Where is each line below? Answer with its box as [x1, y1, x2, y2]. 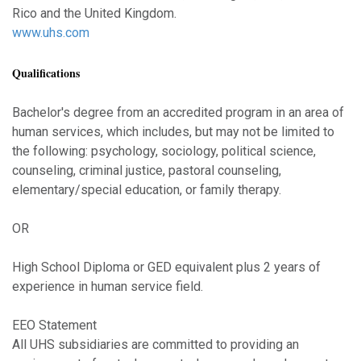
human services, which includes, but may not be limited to [12, 123, 334, 139]
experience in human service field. [12, 278, 203, 294]
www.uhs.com [12, 24, 89, 40]
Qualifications [12, 64, 80, 81]
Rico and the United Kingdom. [12, 5, 180, 21]
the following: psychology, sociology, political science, [12, 143, 316, 159]
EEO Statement [12, 317, 97, 333]
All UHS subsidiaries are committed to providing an [12, 336, 299, 352]
